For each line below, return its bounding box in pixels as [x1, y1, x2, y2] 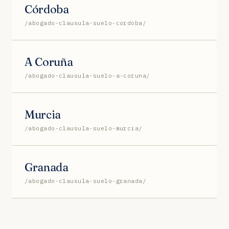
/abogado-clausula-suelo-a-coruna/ [25, 72, 150, 79]
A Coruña [25, 54, 73, 69]
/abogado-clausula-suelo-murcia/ [25, 124, 143, 132]
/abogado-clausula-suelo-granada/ [25, 177, 147, 185]
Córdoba [25, 2, 69, 16]
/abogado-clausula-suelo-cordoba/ [25, 19, 147, 27]
